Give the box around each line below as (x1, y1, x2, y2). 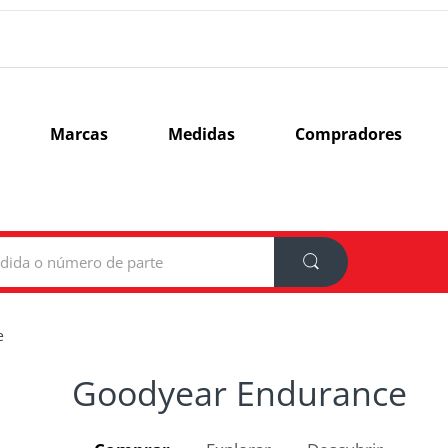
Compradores (294, 123, 402, 145)
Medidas (167, 123, 235, 145)
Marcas (49, 123, 108, 145)
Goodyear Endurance (71, 369, 407, 416)
